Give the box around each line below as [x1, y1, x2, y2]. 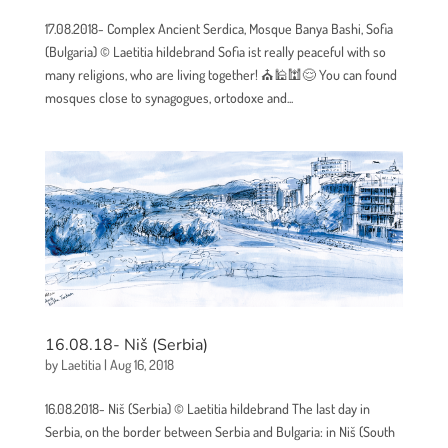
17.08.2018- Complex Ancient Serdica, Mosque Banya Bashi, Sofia [44, 19, 393, 37]
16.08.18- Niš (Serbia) [44, 334, 208, 357]
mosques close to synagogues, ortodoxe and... [44, 88, 293, 106]
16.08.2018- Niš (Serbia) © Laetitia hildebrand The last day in [44, 400, 370, 418]
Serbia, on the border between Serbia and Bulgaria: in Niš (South [44, 423, 395, 441]
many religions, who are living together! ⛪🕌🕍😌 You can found [44, 65, 397, 83]
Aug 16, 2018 [109, 356, 174, 374]
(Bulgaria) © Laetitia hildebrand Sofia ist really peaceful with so [44, 42, 386, 60]
